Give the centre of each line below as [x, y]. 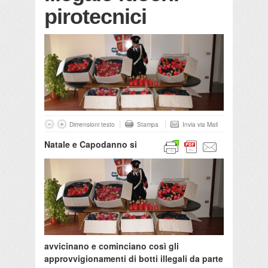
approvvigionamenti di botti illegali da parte [134, 259]
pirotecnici [95, 17]
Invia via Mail [200, 125]
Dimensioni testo [92, 125]
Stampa [148, 125]
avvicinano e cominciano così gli [112, 246]
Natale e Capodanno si [91, 144]
